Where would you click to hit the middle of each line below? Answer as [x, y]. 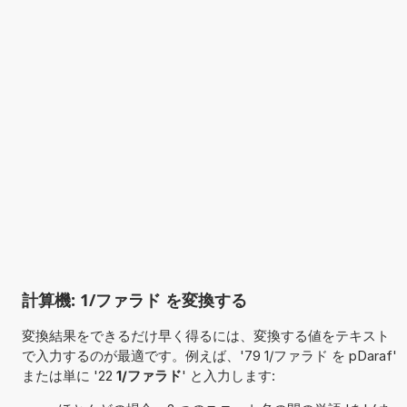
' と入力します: [228, 375]
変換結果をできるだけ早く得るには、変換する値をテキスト [205, 335]
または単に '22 [69, 375]
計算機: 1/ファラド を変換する [134, 299]
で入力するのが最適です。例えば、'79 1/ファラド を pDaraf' [209, 355]
